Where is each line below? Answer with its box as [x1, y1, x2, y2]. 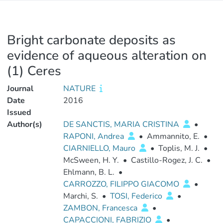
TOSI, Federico [110, 191, 164, 202]
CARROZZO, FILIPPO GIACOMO [63, 179, 181, 190]
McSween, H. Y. [63, 155, 119, 166]
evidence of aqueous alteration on [7, 47, 207, 64]
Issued [7, 107, 31, 118]
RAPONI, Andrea [63, 131, 126, 142]
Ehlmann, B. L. [63, 167, 114, 178]
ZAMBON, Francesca [63, 203, 139, 214]
